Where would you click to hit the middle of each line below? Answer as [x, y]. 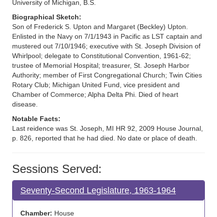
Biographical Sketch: [47, 17]
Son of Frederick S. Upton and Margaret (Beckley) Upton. [100, 27]
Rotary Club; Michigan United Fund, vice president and [96, 85]
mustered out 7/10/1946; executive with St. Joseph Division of [106, 46]
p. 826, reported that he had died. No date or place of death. [105, 138]
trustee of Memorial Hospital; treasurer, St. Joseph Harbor [101, 65]
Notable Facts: [36, 119]
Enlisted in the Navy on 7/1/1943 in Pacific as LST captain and [107, 36]
